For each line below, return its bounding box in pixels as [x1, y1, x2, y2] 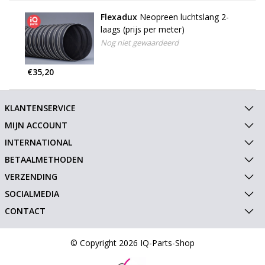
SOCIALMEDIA [4, 188, 59, 200]
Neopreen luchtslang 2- [139, 11, 229, 23]
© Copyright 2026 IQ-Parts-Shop [70, 237, 195, 249]
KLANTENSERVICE [4, 102, 76, 114]
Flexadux [100, 11, 137, 23]
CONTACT [4, 205, 46, 217]
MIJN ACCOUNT [4, 119, 67, 131]
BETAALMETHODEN [4, 154, 83, 166]
